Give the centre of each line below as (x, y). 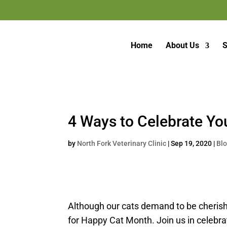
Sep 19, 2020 (192, 143)
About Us (182, 45)
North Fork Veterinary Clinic (122, 143)
